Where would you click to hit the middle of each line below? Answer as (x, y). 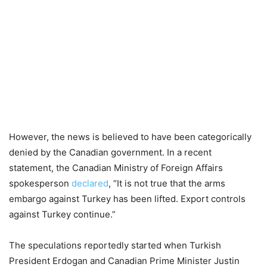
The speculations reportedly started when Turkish (115, 245)
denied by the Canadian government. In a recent (110, 152)
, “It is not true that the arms (167, 183)
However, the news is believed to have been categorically (130, 137)
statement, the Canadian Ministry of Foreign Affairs (116, 168)
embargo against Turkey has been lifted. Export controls (127, 199)
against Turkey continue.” (62, 214)
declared (90, 183)
